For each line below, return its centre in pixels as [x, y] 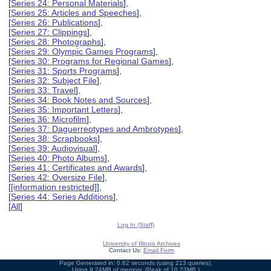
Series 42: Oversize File [57, 177]
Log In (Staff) [135, 225]
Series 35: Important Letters [65, 109]
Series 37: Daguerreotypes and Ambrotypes [95, 129]
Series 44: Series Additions [62, 196]
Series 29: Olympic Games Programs [82, 51]
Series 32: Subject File [54, 80]
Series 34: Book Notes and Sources [79, 100]
